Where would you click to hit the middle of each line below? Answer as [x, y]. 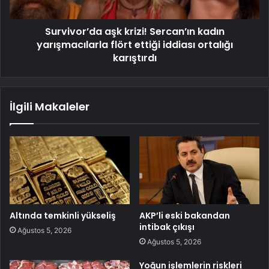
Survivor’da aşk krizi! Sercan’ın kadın [134, 32]
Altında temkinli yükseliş [63, 215]
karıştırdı [134, 58]
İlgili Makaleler [50, 107]
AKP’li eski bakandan [185, 215]
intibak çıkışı [167, 227]
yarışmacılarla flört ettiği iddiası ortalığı [134, 45]
